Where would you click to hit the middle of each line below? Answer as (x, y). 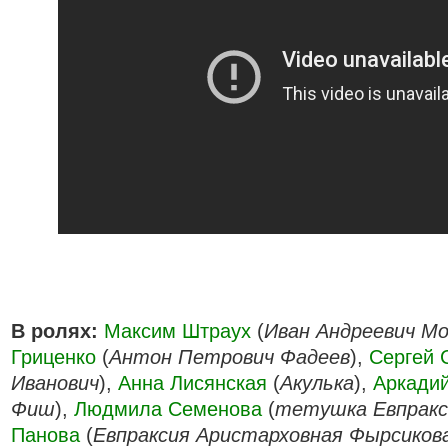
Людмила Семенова (168, 409)
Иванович (55, 383)
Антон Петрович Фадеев (229, 357)
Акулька (317, 383)
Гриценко (53, 357)
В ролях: (54, 331)
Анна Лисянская (192, 383)
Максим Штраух (177, 331)
